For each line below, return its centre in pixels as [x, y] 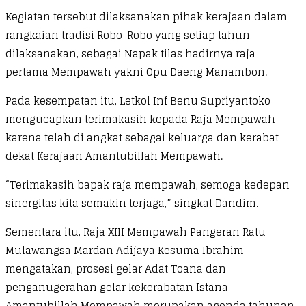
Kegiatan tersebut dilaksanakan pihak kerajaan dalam [146, 16]
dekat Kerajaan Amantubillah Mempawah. [114, 156]
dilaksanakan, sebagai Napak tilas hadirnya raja [130, 53]
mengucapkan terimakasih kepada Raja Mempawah [140, 119]
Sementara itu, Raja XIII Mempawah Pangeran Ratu [136, 232]
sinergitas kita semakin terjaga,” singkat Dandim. [132, 203]
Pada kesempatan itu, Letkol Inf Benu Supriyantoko [138, 100]
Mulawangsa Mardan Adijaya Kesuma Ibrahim [125, 250]
